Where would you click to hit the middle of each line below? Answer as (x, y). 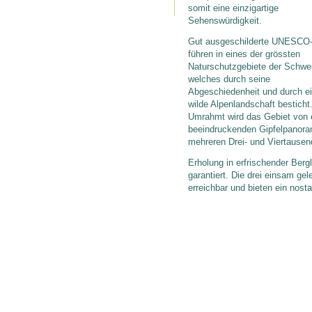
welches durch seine (229, 79)
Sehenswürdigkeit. (225, 20)
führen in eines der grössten (244, 54)
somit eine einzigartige (233, 8)
